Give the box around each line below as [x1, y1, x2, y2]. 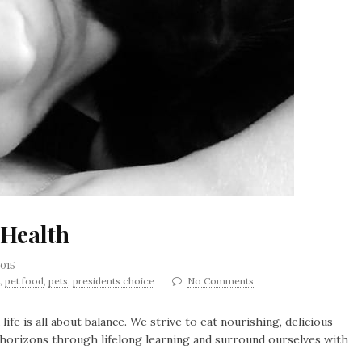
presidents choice [73, 275, 154, 287]
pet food [5, 275, 44, 287]
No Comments [187, 275, 254, 287]
